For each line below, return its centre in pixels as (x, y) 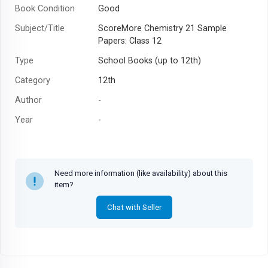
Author (28, 100)
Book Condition (45, 8)
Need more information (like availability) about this (141, 173)
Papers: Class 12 (130, 41)
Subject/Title (40, 28)
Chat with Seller (134, 207)
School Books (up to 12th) (149, 60)
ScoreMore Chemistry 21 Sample (162, 28)
